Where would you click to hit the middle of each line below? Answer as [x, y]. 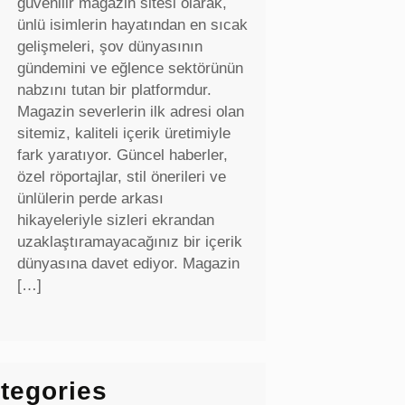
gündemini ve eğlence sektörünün [130, 68]
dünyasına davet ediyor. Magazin [128, 263]
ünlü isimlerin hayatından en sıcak [132, 24]
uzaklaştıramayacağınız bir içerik [129, 241]
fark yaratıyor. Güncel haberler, [122, 155]
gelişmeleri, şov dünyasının [109, 46]
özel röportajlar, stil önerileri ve [121, 176]
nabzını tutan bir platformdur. [114, 89]
